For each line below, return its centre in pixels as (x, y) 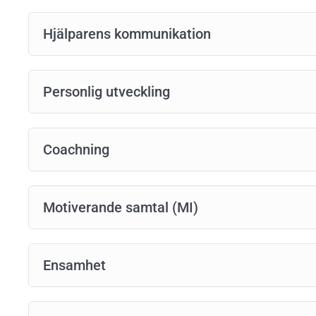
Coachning (76, 149)
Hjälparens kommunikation (127, 34)
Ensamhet (74, 265)
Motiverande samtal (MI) (121, 207)
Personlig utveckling (107, 91)
